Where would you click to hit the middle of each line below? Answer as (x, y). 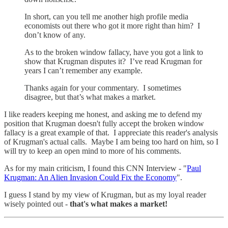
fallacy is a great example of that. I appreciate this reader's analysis (111, 133)
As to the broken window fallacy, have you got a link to (114, 52)
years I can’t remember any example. (83, 71)
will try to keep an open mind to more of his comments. (93, 151)
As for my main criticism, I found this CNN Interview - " (95, 168)
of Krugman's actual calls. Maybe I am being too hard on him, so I (111, 142)
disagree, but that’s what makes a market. (90, 97)
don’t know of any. (55, 35)
